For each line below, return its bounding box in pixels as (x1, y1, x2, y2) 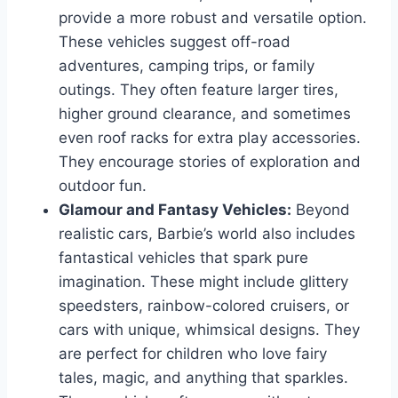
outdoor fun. (59, 176, 147, 195)
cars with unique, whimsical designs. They (59, 320, 360, 338)
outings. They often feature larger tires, (59, 80, 338, 99)
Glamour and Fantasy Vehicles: (59, 200, 291, 219)
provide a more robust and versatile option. (59, 8, 367, 27)
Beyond (291, 200, 350, 219)
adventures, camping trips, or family (59, 56, 314, 75)
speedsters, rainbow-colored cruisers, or (59, 296, 349, 314)
